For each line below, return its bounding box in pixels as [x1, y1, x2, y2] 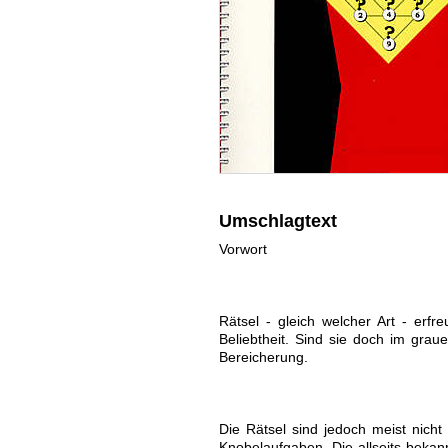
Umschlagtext [218, 211, 337, 231]
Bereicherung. [218, 349, 308, 365]
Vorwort [218, 241, 267, 257]
